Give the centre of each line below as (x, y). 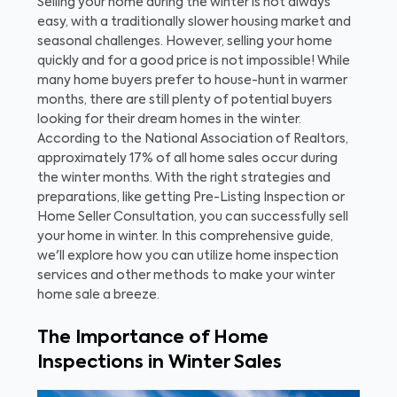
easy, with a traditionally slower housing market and (194, 22)
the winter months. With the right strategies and (184, 178)
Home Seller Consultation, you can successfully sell (193, 217)
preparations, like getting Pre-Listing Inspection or (191, 198)
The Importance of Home (153, 339)
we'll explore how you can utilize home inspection (188, 256)
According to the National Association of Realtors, (193, 139)
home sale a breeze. (98, 295)
